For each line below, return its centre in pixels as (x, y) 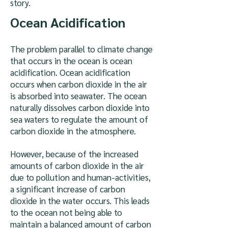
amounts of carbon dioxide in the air (77, 165)
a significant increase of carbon (68, 189)
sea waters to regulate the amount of (79, 119)
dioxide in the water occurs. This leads (80, 201)
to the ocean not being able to (66, 212)
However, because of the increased (74, 154)
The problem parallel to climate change (81, 49)
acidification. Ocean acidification (70, 72)
